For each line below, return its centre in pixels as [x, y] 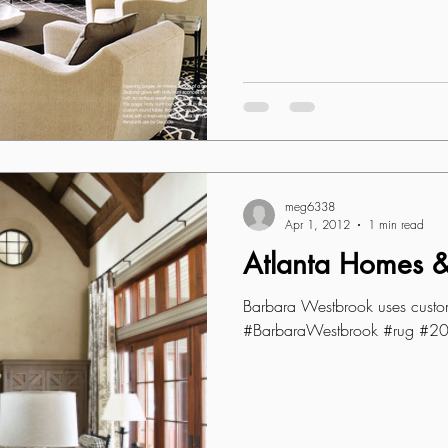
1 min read [396, 224]
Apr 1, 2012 [317, 224]
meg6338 [310, 206]
